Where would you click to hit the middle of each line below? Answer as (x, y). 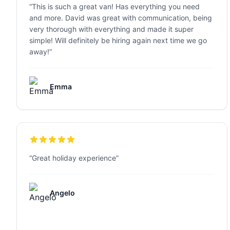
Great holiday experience (74, 158)
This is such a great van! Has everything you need (116, 6)
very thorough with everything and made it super (111, 29)
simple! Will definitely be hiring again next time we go (118, 40)
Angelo (62, 193)
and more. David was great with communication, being (121, 18)
